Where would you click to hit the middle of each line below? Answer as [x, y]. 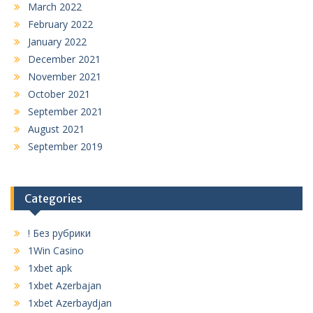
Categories [53, 198]
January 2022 [57, 41]
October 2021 [59, 94]
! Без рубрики [59, 233]
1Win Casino [56, 250]
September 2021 [65, 111]
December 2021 [64, 59]
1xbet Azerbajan [65, 285]
